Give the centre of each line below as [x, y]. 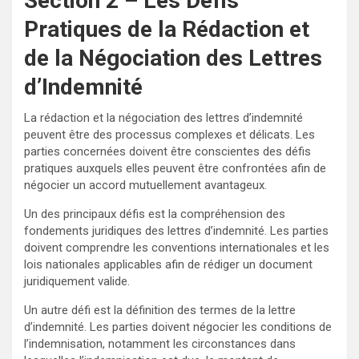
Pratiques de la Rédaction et [167, 29]
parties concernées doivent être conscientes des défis [167, 151]
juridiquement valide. [77, 281]
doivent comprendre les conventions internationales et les [177, 247]
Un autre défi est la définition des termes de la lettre [160, 310]
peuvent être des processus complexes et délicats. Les [169, 134]
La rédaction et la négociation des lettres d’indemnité [163, 117]
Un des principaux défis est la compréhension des [155, 214]
